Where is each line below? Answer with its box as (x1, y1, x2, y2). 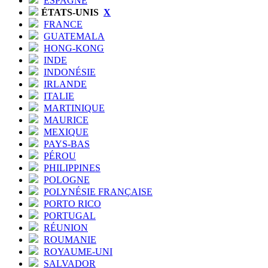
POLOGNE (44, 174, 90, 185)
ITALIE (44, 90, 74, 101)
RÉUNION (44, 222, 88, 233)
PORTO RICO (44, 198, 101, 209)
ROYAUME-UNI (44, 246, 112, 257)
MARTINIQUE (44, 102, 105, 113)
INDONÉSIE (44, 66, 96, 77)
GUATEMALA (44, 31, 105, 41)
